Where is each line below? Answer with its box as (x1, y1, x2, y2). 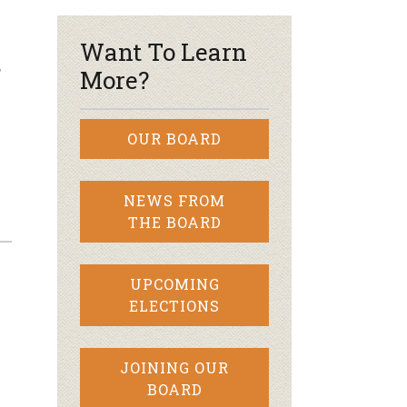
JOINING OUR (120, 358, 229, 377)
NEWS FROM (124, 191, 225, 210)
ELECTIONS (129, 296, 220, 315)
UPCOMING (129, 274, 220, 293)
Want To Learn (80, 36, 247, 67)
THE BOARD (127, 213, 222, 232)
